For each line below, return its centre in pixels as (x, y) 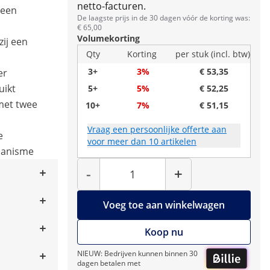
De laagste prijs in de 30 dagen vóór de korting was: (164, 18)
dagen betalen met (109, 263)
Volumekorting (108, 38)
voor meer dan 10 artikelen (142, 141)
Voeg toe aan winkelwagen (164, 205)
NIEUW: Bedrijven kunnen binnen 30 (137, 254)
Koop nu (164, 232)
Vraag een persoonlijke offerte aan (157, 129)
